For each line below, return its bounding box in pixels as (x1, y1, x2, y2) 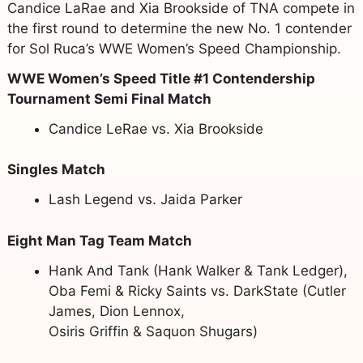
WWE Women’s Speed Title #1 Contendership (6, 70, 315, 87)
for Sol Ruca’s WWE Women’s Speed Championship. (6, 40, 341, 57)
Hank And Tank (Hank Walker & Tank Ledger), (48, 262, 348, 279)
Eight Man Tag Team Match (6, 232, 192, 249)
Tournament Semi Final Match (6, 90, 211, 107)
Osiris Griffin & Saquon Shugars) (48, 322, 258, 340)
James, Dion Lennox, (48, 302, 185, 319)
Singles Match (6, 161, 105, 178)
